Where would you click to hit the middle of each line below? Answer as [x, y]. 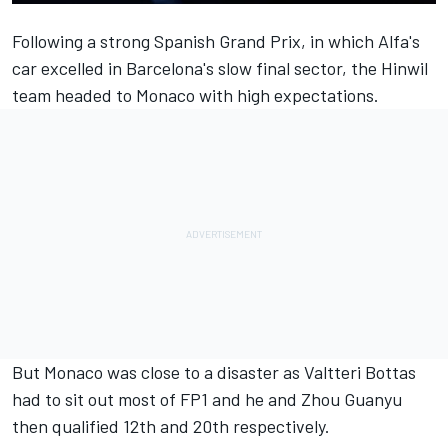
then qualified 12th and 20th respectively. [171, 425]
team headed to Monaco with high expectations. [195, 94]
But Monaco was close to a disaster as [158, 371]
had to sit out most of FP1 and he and [156, 398]
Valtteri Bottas [360, 371]
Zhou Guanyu [351, 398]
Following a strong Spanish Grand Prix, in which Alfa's [216, 40]
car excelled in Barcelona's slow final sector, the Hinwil [220, 67]
